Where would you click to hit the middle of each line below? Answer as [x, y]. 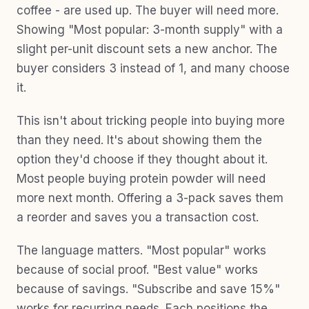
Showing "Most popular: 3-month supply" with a [150, 30]
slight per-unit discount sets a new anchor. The [147, 49]
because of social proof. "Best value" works [137, 270]
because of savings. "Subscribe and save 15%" [148, 289]
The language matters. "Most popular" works [141, 250]
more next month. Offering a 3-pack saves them [150, 198]
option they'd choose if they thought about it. [142, 159]
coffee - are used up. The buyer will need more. [148, 10]
